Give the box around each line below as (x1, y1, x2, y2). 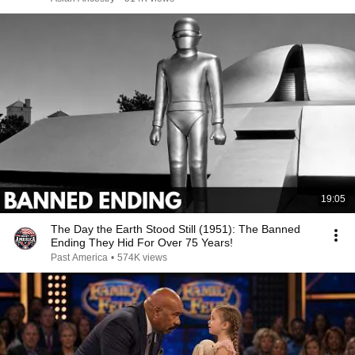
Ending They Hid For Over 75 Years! (51, 236, 233, 249)
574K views (117, 252, 167, 263)
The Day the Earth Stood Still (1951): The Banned (51, 223, 300, 235)
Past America (51, 252, 108, 263)
